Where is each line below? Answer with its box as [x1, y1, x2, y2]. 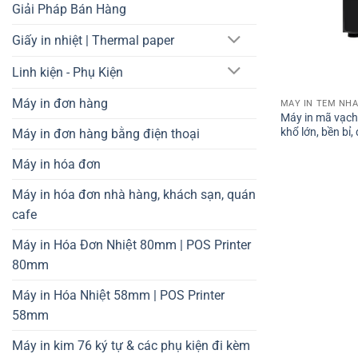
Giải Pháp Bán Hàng [12, 2, 126, 18]
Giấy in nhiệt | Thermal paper [12, 33, 174, 49]
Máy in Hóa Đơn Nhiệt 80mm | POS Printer [12, 237, 251, 253]
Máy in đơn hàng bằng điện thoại [12, 125, 200, 141]
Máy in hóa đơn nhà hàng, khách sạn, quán [12, 186, 256, 202]
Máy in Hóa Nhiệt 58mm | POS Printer [12, 287, 225, 303]
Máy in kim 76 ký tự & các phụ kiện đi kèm [12, 337, 250, 353]
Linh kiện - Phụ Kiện [12, 64, 123, 80]
